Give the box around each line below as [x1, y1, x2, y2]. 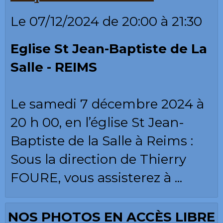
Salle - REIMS [10, 59, 97, 76]
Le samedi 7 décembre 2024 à [10, 96, 204, 112]
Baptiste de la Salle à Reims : [10, 133, 204, 149]
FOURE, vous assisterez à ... [10, 170, 182, 186]
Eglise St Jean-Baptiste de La [10, 41, 207, 57]
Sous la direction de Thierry [10, 151, 186, 168]
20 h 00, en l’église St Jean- [10, 114, 184, 131]
